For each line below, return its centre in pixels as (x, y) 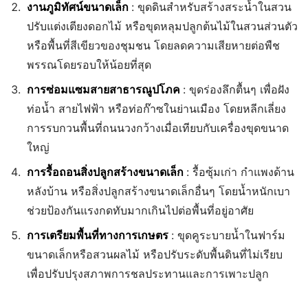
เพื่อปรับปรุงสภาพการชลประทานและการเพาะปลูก (148, 273)
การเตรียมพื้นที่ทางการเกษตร (99, 235)
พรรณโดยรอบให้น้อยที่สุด (89, 64)
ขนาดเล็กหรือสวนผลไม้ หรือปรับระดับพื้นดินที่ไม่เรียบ (155, 254)
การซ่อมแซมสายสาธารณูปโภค (105, 89)
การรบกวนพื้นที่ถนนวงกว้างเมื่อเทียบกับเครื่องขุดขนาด (158, 128)
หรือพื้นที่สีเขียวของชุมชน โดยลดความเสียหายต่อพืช (153, 45)
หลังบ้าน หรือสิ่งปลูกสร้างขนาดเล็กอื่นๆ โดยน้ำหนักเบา (158, 191)
